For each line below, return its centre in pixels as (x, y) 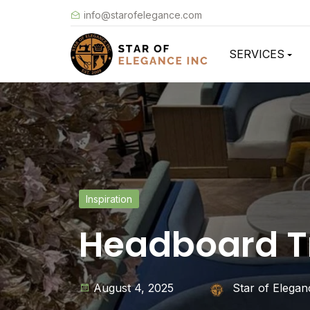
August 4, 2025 (134, 288)
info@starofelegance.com (143, 15)
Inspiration (109, 199)
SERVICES (257, 54)
